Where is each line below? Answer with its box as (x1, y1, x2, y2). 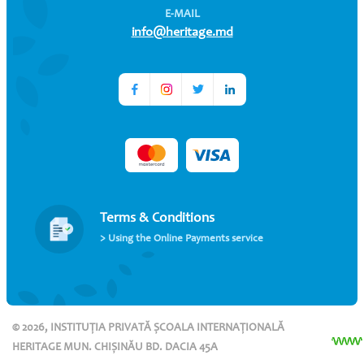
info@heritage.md (131, 26, 233, 39)
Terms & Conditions (100, 211, 214, 226)
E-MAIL (164, 9, 200, 20)
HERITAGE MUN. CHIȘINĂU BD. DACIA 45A (12, 342, 218, 353)
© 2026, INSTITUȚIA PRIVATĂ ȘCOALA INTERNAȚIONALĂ (12, 323, 284, 334)
